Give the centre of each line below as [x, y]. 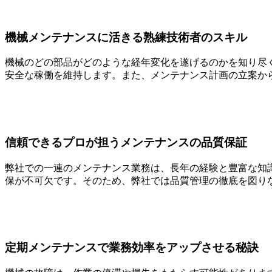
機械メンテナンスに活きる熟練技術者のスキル [126, 37]
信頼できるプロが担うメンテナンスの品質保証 [126, 142]
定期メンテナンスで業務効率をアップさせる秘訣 [132, 248]
